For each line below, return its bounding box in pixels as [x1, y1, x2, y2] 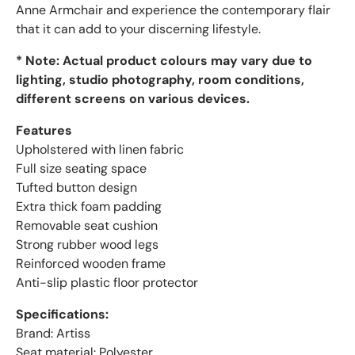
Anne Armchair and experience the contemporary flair [16, 2, 330, 19]
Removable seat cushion [16, 217, 158, 235]
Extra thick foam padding [16, 198, 162, 216]
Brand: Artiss [16, 325, 90, 342]
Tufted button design [16, 179, 137, 197]
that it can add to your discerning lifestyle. [16, 21, 261, 38]
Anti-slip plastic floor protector [16, 274, 198, 292]
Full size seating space [16, 160, 147, 177]
